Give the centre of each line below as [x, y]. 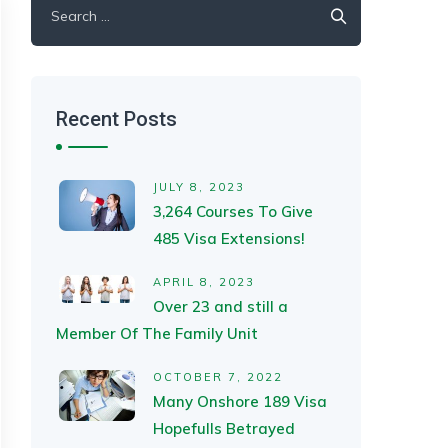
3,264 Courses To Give [233, 211]
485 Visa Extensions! [229, 238]
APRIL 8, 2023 [204, 282]
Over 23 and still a [220, 306]
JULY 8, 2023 [199, 187]
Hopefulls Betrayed [224, 428]
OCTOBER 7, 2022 [218, 377]
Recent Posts [116, 119]
